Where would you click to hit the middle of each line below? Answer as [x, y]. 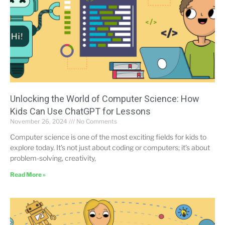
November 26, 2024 [39, 121]
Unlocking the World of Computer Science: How [105, 98]
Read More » [28, 174]
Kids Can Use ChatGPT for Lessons [80, 111]
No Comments [96, 121]
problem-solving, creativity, [53, 158]
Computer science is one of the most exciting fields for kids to [108, 137]
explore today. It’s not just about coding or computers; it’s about [110, 147]
